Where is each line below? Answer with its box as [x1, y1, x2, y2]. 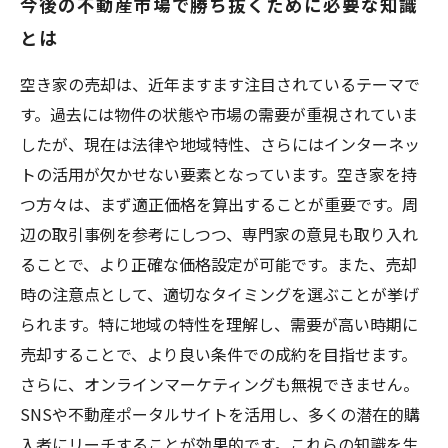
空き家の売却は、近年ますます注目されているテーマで [20, 72, 420, 96]
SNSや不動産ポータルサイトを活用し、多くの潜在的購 [20, 402, 420, 426]
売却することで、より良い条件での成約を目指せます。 [20, 342, 417, 366]
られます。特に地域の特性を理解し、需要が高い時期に [20, 312, 418, 336]
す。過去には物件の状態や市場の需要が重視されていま [20, 102, 418, 126]
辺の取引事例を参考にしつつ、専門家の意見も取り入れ [20, 222, 418, 246]
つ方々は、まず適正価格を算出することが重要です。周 [20, 192, 418, 216]
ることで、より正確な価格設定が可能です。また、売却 [20, 252, 417, 276]
